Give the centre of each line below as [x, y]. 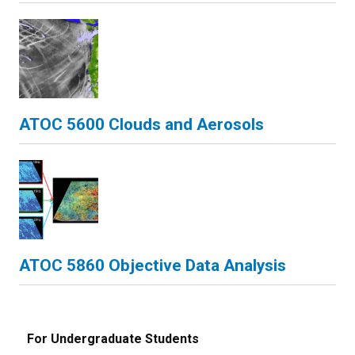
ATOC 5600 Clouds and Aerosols [141, 124]
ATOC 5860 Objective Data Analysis [153, 265]
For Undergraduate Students [113, 339]
